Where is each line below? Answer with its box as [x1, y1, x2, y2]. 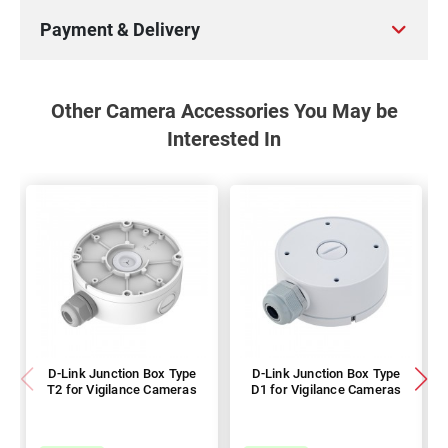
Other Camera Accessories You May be [50, 99, 398, 123]
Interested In [167, 127, 281, 151]
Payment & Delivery [40, 19, 200, 40]
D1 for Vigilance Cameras [250, 381, 402, 397]
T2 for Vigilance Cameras [47, 381, 197, 397]
